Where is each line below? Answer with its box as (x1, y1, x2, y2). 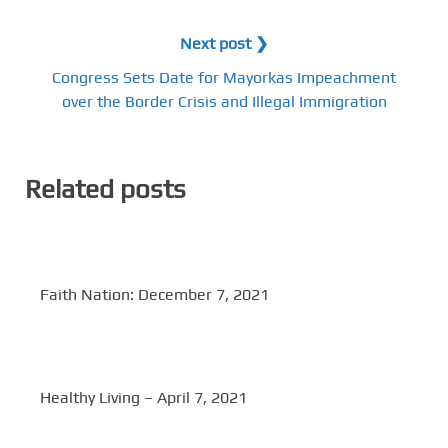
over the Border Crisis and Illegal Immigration (61, 91, 387, 111)
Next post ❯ (180, 33, 268, 53)
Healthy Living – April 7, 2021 (40, 388, 247, 408)
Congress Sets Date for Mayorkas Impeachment (52, 67, 396, 87)
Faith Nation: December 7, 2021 (40, 285, 269, 305)
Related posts (25, 173, 186, 204)
